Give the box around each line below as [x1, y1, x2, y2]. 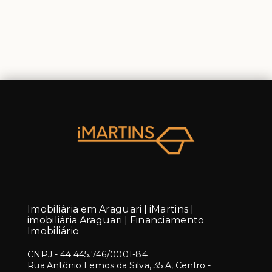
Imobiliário [27, 225, 80, 237]
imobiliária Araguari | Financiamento [27, 214, 205, 226]
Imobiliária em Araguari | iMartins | [27, 203, 194, 215]
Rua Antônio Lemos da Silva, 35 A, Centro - [27, 260, 211, 271]
